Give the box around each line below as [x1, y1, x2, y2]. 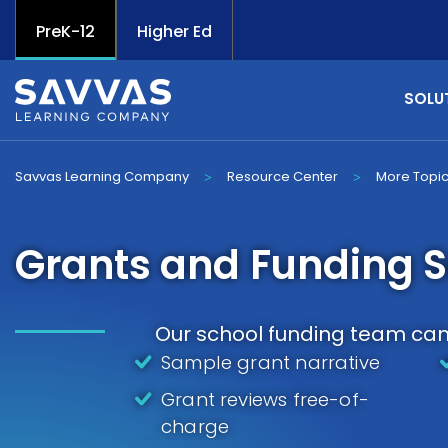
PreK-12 [36, 20, 95, 43]
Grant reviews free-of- [161, 387, 370, 412]
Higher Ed [137, 20, 212, 43]
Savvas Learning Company [15, 167, 189, 186]
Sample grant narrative [161, 350, 381, 375]
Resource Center [227, 167, 338, 186]
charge [161, 414, 230, 439]
